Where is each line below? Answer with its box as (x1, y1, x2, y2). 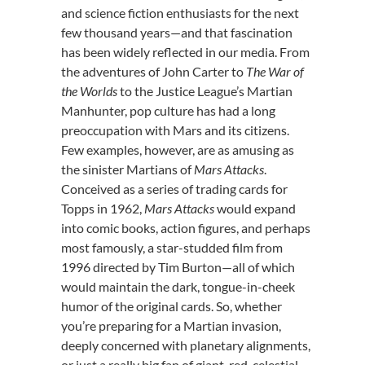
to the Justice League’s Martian (117, 83, 292, 99)
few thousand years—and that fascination (60, 24, 292, 40)
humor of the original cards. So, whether (60, 298, 282, 314)
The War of (245, 64, 304, 79)
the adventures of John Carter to (60, 64, 246, 79)
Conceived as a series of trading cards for (60, 181, 288, 196)
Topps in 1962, (60, 200, 142, 216)
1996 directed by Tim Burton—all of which (60, 259, 295, 275)
